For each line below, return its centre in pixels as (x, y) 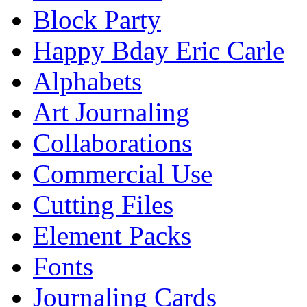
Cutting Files (103, 204)
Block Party (97, 19)
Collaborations (112, 143)
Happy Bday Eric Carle (159, 50)
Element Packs (112, 235)
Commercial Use (123, 173)
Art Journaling (111, 112)
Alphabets (87, 81)
